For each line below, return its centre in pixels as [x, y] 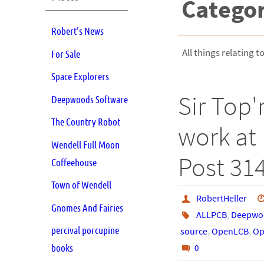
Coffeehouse [74, 162]
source [194, 231]
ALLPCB [211, 214]
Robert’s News [77, 31]
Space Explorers [80, 77]
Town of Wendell [81, 185]
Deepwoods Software [90, 99]
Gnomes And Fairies [87, 208]
